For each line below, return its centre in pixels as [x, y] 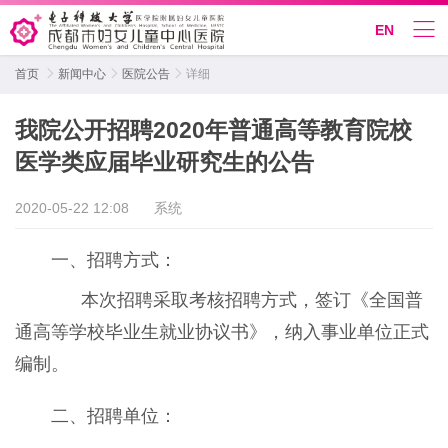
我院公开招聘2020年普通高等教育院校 [213, 130]
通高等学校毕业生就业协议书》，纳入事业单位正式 [222, 332]
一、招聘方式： [114, 260]
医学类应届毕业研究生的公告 [164, 162]
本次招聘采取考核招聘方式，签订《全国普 [237, 300]
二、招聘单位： [114, 416]
